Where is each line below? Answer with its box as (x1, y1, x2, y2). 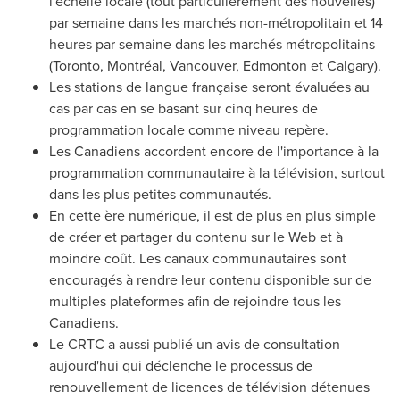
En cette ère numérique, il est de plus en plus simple (49, 205, 376, 226)
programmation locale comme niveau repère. (49, 120, 329, 140)
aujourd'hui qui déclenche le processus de (49, 355, 312, 376)
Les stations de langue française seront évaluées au (49, 77, 370, 97)
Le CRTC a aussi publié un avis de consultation (49, 334, 340, 354)
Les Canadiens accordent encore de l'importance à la (49, 141, 379, 162)
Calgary (327, 55, 374, 76)
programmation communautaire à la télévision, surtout (49, 162, 385, 183)
